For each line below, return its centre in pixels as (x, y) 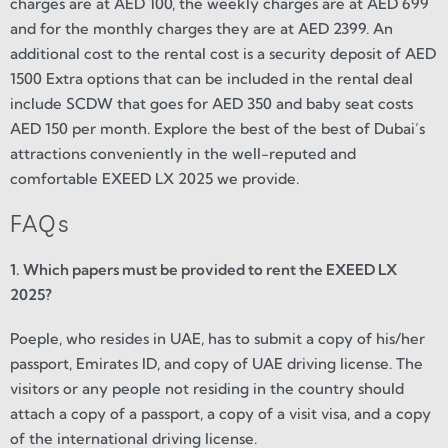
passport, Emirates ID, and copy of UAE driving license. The (216, 364)
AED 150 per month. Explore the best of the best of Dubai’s (217, 128)
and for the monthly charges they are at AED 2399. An (201, 28)
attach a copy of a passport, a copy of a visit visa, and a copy (220, 414)
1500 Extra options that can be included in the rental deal (211, 78)
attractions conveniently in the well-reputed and (183, 153)
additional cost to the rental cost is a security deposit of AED (223, 53)
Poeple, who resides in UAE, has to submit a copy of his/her (217, 339)
